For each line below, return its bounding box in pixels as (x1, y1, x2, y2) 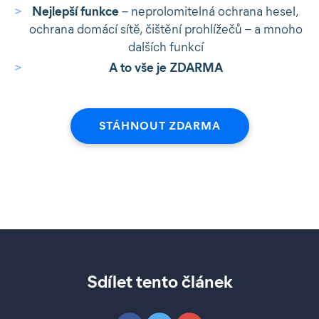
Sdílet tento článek (86, 271, 233, 293)
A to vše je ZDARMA (108, 60, 223, 75)
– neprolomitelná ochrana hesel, (119, 4, 299, 19)
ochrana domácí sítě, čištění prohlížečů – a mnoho (28, 21, 303, 37)
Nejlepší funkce (32, 4, 119, 19)
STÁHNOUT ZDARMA (98, 119, 221, 132)
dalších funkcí (127, 39, 204, 55)
